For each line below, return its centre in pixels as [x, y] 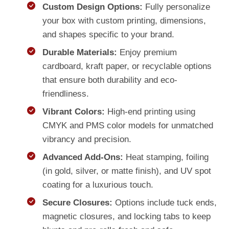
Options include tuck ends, [164, 202]
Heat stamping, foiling [166, 157]
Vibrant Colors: [73, 111]
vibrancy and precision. [87, 139]
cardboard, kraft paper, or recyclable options [127, 66]
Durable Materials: [79, 52]
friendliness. [65, 94]
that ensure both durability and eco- [110, 80]
